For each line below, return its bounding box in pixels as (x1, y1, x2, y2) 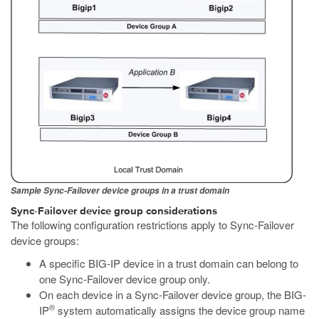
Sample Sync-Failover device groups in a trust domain (11, 184, 229, 197)
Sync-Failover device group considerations (11, 206, 217, 216)
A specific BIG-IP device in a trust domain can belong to (39, 256, 298, 271)
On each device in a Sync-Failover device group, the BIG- (39, 287, 306, 302)
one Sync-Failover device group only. (39, 271, 210, 286)
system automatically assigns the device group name (55, 303, 305, 318)
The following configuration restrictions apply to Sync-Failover (11, 217, 294, 232)
